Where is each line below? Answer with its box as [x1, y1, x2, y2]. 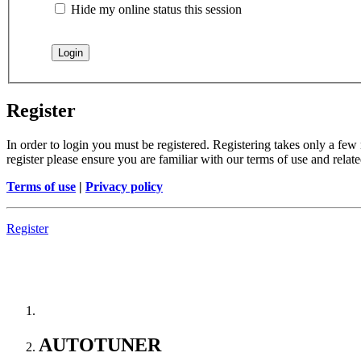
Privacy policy [85, 179, 163, 193]
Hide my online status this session [68, 2, 242, 16]
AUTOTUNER [39, 334, 161, 355]
